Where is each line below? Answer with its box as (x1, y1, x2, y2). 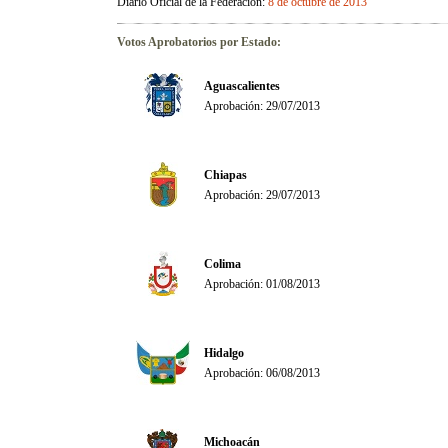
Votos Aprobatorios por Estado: (117, 35, 281, 49)
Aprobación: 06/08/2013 (204, 366, 320, 380)
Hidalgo (204, 346, 244, 360)
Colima (204, 257, 241, 271)
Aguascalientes (204, 79, 280, 93)
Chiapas (204, 168, 247, 182)
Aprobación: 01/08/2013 (204, 277, 320, 291)
